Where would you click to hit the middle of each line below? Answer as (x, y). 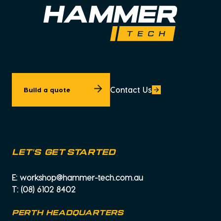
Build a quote (47, 89)
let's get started (63, 153)
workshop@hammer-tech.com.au (81, 177)
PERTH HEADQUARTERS (68, 213)
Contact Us (131, 89)
